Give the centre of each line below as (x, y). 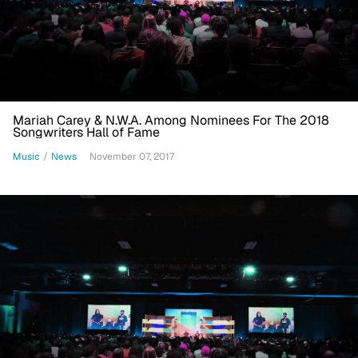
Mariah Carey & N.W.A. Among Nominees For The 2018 (171, 121)
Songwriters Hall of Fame (86, 133)
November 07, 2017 (132, 157)
